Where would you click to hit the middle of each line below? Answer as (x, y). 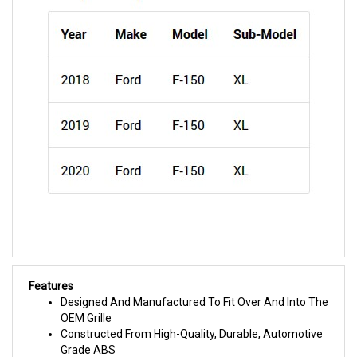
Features (51, 286)
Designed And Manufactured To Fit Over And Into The (194, 302)
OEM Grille (86, 318)
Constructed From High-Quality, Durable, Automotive (192, 334)
